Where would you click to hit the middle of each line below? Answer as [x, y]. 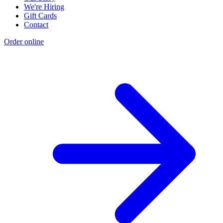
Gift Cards [40, 16]
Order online [24, 42]
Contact [36, 25]
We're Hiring [44, 7]
